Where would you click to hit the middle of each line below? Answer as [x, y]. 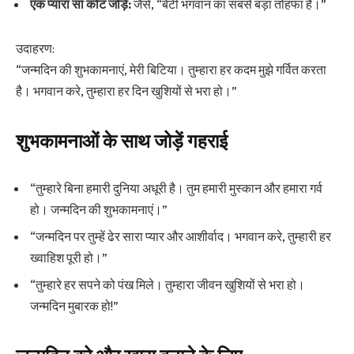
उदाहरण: [35, 48]
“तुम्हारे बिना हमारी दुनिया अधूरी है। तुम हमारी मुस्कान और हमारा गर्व [176, 188]
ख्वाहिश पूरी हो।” [69, 257]
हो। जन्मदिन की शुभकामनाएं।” [99, 209]
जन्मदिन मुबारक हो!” [74, 305]
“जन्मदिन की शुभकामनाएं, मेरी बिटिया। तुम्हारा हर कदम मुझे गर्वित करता [171, 69]
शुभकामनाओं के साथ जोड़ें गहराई [122, 141]
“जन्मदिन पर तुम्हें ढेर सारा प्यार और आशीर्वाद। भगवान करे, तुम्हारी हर [181, 236]
